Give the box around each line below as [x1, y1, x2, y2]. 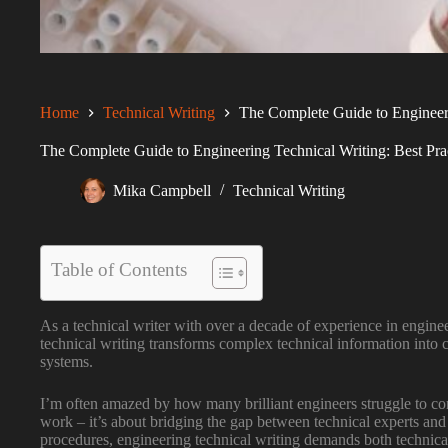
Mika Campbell [113, 182, 211, 200]
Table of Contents [51, 258, 187, 280]
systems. [40, 352, 93, 370]
